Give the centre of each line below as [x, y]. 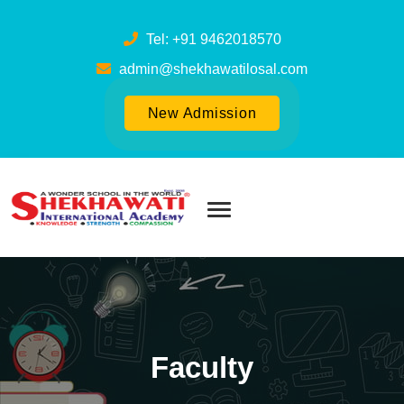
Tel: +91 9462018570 [211, 39]
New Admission [202, 113]
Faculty [202, 368]
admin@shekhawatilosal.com [211, 69]
